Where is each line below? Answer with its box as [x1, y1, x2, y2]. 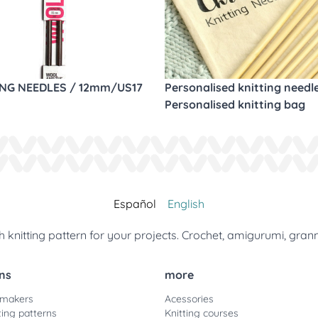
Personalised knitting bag [165, 97, 305, 111]
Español [114, 197, 156, 211]
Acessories [165, 292, 214, 305]
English [168, 197, 204, 211]
